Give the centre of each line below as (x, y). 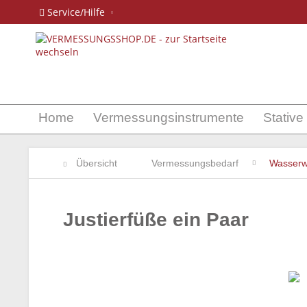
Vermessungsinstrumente (169, 118)
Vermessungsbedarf (195, 163)
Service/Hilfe (76, 12)
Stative (283, 118)
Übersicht (97, 163)
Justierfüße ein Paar (156, 220)
